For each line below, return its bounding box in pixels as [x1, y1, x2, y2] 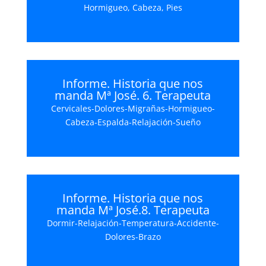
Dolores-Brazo [104, 231, 161, 242]
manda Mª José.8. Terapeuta [56, 202, 210, 218]
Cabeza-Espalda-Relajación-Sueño [65, 116, 201, 128]
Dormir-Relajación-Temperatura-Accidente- [46, 217, 219, 229]
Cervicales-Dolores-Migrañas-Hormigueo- [50, 103, 215, 114]
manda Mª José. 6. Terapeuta [55, 87, 211, 103]
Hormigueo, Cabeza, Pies [83, 2, 182, 13]
